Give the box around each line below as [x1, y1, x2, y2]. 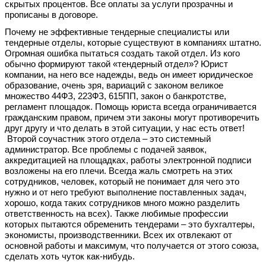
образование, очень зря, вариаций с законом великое [5, 80, 223, 90]
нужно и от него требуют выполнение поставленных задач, [5, 187, 246, 197]
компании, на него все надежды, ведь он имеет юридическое [5, 69, 253, 80]
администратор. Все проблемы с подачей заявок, [5, 144, 207, 154]
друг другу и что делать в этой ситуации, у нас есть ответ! [5, 123, 245, 133]
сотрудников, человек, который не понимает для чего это [5, 176, 239, 186]
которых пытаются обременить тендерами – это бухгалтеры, [5, 219, 255, 229]
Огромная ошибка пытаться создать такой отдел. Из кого [5, 48, 240, 58]
